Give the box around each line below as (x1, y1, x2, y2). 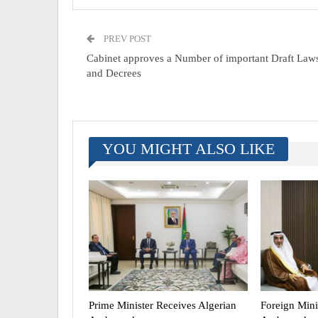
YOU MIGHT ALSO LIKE (102, 139, 275, 158)
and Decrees (87, 67, 141, 79)
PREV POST (102, 33, 151, 44)
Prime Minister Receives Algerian (89, 300, 236, 312)
